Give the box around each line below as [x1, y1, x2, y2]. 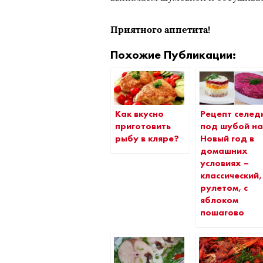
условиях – [200, 157, 249, 169]
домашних [200, 144, 248, 157]
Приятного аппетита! [110, 23, 211, 35]
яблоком [200, 194, 239, 206]
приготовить [115, 120, 171, 132]
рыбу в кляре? [115, 132, 180, 144]
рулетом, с [200, 181, 248, 194]
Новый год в [200, 132, 255, 144]
